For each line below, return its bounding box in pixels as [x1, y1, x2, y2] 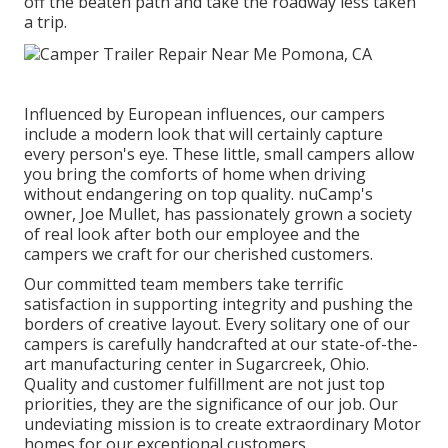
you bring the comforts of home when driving [24, 163, 366, 186]
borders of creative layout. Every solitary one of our [24, 313, 410, 336]
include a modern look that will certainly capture [24, 123, 383, 146]
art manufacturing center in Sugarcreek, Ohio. [24, 353, 369, 376]
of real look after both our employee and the [24, 223, 360, 246]
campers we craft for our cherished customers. [24, 243, 373, 266]
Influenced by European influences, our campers [24, 103, 385, 126]
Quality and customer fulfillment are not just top [24, 373, 385, 396]
